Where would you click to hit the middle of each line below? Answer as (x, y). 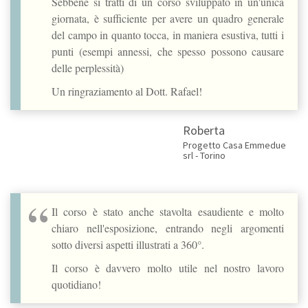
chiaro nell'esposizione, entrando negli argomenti (168, 228)
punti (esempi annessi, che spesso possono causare (168, 51)
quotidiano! (76, 284)
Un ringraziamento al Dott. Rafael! (127, 91)
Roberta (203, 130)
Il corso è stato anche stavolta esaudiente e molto (168, 211)
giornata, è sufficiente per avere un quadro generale (168, 18)
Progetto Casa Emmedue (234, 145)
